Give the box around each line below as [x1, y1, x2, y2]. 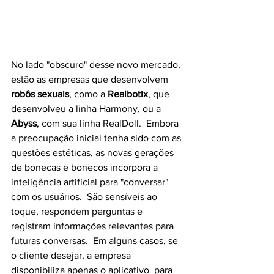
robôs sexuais [11, 88, 69, 99]
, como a [69, 88, 108, 99]
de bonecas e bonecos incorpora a [11, 161, 160, 172]
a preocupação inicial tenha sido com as [11, 132, 183, 143]
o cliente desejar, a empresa [11, 250, 133, 261]
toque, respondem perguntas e [11, 206, 145, 217]
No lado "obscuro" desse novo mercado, [11, 59, 183, 70]
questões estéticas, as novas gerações [11, 147, 176, 158]
